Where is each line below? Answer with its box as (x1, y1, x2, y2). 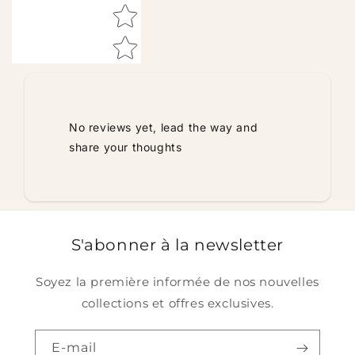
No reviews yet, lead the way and (69, 120, 258, 134)
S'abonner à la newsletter (71, 235, 284, 254)
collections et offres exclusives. (81, 295, 274, 311)
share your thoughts (69, 139, 182, 154)
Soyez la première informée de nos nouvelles (36, 273, 319, 289)
